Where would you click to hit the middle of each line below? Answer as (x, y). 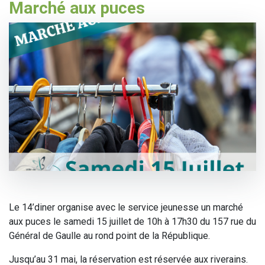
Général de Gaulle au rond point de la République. (109, 235)
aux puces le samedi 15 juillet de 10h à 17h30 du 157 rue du (132, 221)
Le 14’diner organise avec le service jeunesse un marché (126, 207)
